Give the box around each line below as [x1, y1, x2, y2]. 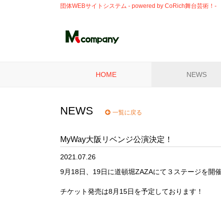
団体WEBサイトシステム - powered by [60, 2, 165, 9]
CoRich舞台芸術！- [165, 2, 217, 9]
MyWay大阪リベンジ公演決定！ [60, 135, 173, 144]
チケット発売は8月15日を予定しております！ [60, 187, 203, 195]
